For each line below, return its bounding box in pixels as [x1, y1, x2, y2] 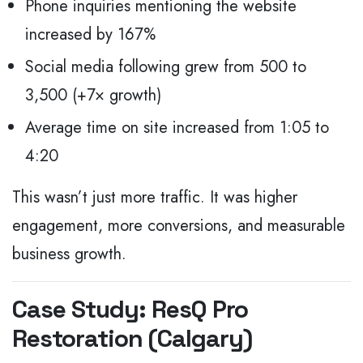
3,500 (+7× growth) [25, 83, 161, 108]
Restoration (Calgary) [12, 322, 252, 355]
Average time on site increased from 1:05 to [25, 116, 329, 140]
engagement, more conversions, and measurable [12, 214, 345, 238]
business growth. [12, 242, 126, 267]
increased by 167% [25, 23, 156, 47]
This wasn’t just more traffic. [12, 186, 205, 210]
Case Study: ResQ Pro [12, 293, 248, 326]
